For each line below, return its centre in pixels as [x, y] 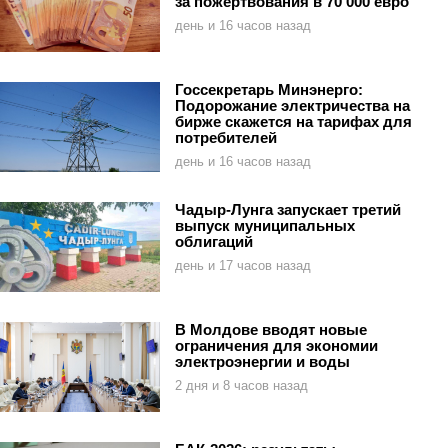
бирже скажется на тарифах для [293, 122]
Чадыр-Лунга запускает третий [288, 210]
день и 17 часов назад [243, 266]
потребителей [226, 138]
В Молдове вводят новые [271, 330]
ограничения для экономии [276, 346]
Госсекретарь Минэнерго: [269, 90]
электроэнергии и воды [262, 362]
